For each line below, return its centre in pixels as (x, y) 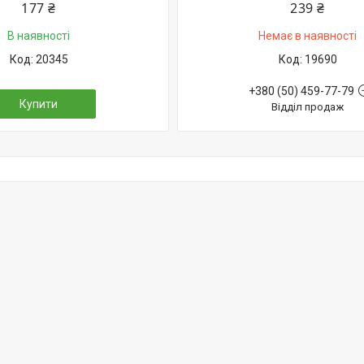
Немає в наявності (308, 36)
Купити (39, 104)
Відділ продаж (308, 107)
